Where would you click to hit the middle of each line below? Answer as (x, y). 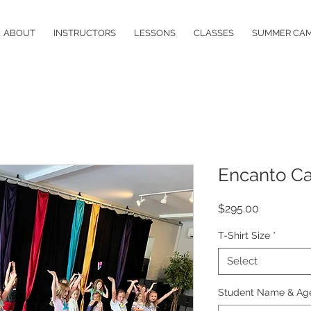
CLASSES (214, 33)
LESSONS (155, 33)
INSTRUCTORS (85, 33)
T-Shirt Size (244, 236)
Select (242, 261)
